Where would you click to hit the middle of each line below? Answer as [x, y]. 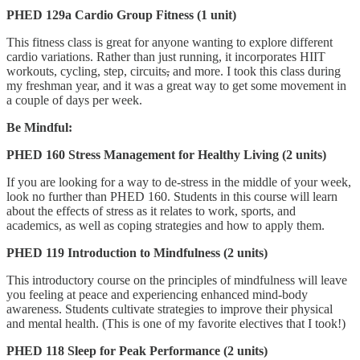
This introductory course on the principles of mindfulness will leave [177, 280]
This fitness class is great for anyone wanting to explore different [170, 42]
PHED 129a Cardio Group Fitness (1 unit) [121, 14]
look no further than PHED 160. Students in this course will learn [172, 196]
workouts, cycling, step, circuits [86, 71]
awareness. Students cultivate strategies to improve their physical [170, 309]
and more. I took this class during [255, 71]
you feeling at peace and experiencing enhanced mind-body [157, 294]
